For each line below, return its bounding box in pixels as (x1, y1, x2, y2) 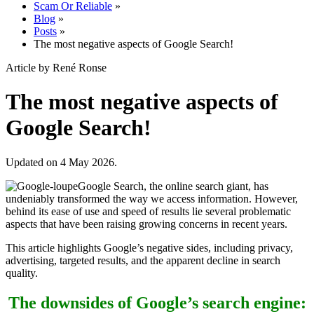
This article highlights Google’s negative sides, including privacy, (6, 241, 293, 254)
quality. (6, 266, 38, 279)
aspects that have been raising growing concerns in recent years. (6, 217, 287, 230)
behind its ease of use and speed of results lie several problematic (6, 205, 291, 217)
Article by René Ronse (6, 62, 107, 74)
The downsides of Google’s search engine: (8, 293, 306, 312)
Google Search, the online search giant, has (78, 179, 268, 192)
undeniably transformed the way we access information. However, (6, 192, 298, 205)
